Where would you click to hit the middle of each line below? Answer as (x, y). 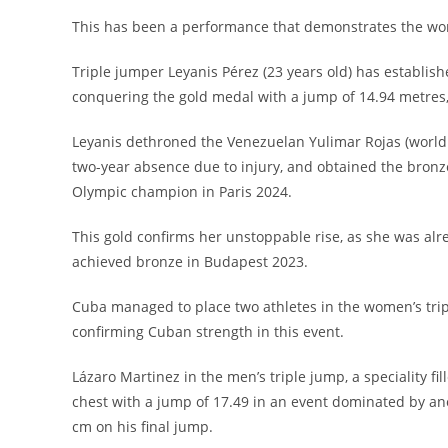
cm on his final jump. (142, 426)
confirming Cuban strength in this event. (208, 331)
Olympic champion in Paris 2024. (182, 191)
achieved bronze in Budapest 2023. (190, 261)
